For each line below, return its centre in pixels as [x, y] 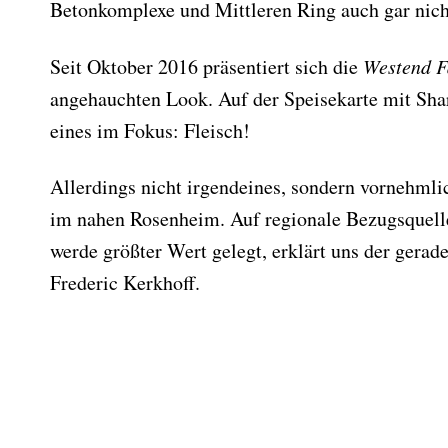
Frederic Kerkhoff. [125, 282]
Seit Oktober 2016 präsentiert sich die [206, 66]
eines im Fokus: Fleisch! [150, 130]
